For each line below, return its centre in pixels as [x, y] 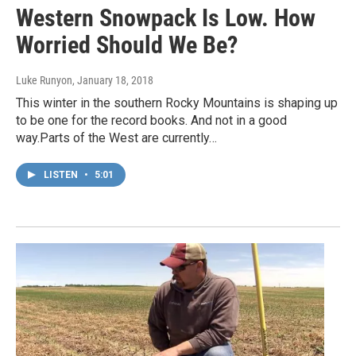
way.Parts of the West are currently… [116, 138]
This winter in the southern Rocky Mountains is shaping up [177, 103]
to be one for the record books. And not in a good [151, 121]
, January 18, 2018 [113, 81]
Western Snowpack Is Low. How [166, 18]
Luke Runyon [44, 81]
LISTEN [62, 175]
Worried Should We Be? [127, 45]
